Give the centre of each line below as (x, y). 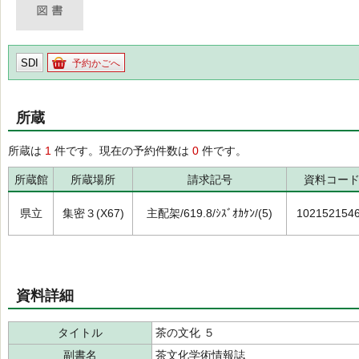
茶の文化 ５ (185, 333)
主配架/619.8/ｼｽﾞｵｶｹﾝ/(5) (210, 213)
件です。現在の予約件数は (122, 151)
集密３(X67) (93, 213)
